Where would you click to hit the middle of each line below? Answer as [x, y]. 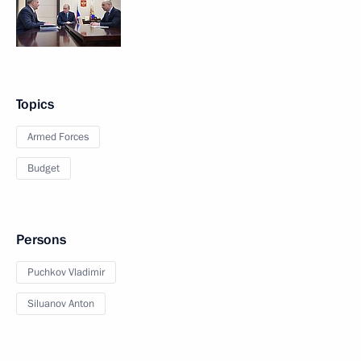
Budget [44, 168]
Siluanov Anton [61, 304]
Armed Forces [58, 137]
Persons [41, 240]
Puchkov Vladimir [66, 272]
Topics [35, 104]
